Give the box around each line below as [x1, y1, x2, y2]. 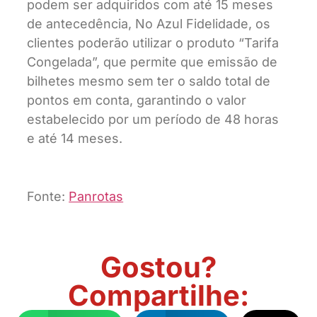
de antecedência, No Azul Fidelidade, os [27, 16, 271, 31]
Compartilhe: [68, 277, 249, 313]
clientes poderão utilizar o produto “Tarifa [27, 35, 279, 50]
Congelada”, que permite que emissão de [27, 54, 278, 69]
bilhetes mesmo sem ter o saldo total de [27, 73, 271, 88]
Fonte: [27, 189, 69, 204]
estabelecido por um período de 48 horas [27, 111, 279, 127]
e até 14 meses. [27, 130, 123, 146]
